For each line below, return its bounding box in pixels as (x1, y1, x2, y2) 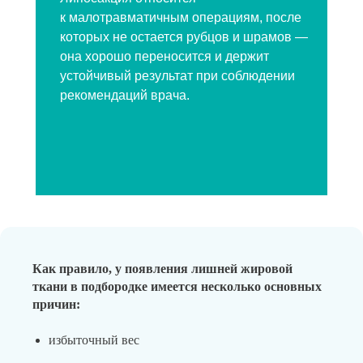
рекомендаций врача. (60, 88, 190, 102)
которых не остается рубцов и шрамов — (60, 30, 308, 44)
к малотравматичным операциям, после (60, 11, 301, 24)
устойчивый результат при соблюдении (60, 69, 295, 83)
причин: (32, 297, 80, 311)
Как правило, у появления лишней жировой (32, 262, 293, 275)
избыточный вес (49, 333, 139, 347)
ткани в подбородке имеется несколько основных (32, 280, 322, 293)
